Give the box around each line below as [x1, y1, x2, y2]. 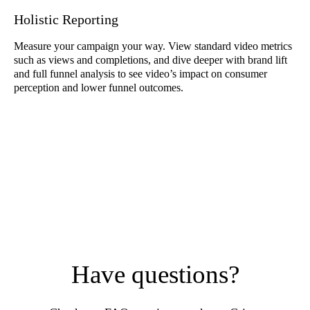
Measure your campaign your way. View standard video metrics [14, 40, 292, 52]
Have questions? [71, 260, 239, 289]
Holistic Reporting [14, 12, 118, 27]
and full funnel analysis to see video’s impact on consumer [14, 68, 267, 80]
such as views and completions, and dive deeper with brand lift [14, 54, 287, 66]
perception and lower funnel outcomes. [14, 82, 183, 93]
